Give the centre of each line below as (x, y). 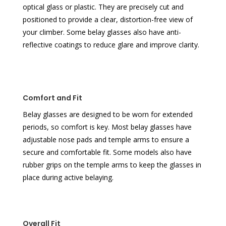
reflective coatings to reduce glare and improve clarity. (111, 45)
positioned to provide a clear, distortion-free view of (107, 20)
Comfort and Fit (52, 98)
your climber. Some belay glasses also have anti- (102, 32)
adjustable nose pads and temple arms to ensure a (106, 140)
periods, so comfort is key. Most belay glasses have (107, 127)
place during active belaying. (68, 178)
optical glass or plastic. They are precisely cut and (103, 7)
